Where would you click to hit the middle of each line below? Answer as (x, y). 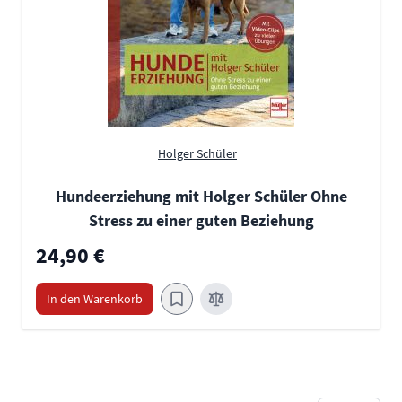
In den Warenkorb (95, 299)
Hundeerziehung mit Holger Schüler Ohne (201, 197)
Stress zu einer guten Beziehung (201, 221)
